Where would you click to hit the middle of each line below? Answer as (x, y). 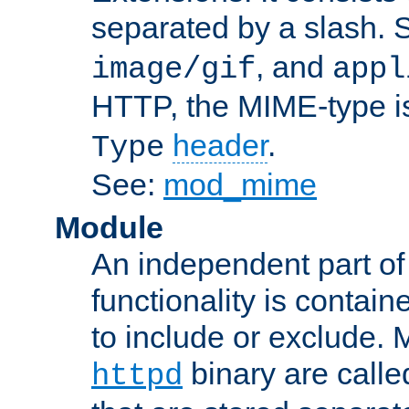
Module (109, 227)
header (220, 145)
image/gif (173, 69)
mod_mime (240, 184)
